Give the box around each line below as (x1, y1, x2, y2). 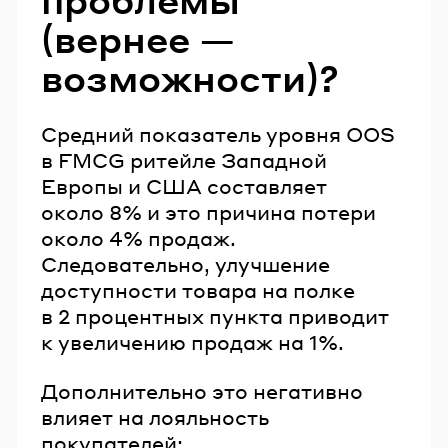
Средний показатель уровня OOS (41, 120, 395, 147)
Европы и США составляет (41, 172, 327, 199)
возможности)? (41, 55, 339, 101)
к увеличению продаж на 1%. (41, 328, 344, 355)
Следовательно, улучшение (41, 250, 330, 277)
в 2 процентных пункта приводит (41, 302, 389, 329)
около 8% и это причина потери (41, 198, 376, 225)
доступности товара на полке (41, 276, 355, 303)
